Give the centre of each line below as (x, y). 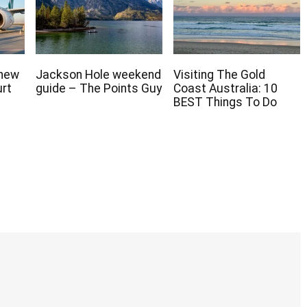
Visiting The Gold (219, 75)
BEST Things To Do (225, 102)
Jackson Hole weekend (98, 75)
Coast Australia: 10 (225, 89)
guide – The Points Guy (99, 89)
